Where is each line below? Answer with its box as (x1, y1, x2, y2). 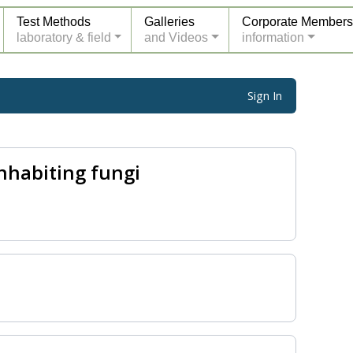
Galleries (144, 15, 195, 28)
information (241, 31, 304, 44)
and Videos (144, 31, 209, 44)
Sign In (247, 88, 283, 104)
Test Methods (16, 15, 91, 28)
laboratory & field (16, 31, 111, 44)
